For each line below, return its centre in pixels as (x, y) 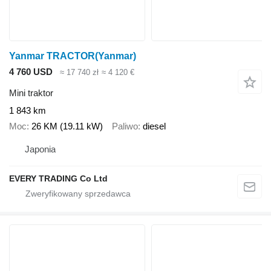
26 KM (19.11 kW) (67, 126)
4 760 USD (31, 72)
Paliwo (125, 126)
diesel (154, 126)
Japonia (40, 149)
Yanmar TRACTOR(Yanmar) (73, 56)
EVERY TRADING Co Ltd (58, 178)
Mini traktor (31, 93)
